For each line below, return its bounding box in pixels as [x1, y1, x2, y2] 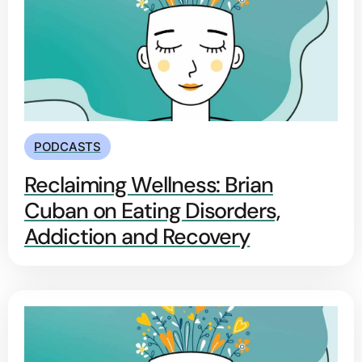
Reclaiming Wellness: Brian [24, 170, 273, 200]
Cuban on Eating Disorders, [24, 196, 280, 225]
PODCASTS [34, 139, 101, 155]
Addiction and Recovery [24, 222, 250, 251]
